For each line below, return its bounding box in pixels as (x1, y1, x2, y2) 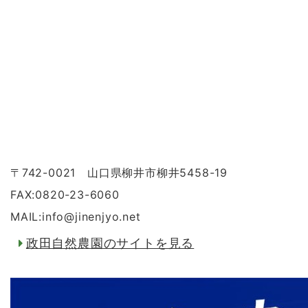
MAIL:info (10, 210, 65, 223)
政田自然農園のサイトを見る (25, 235, 195, 250)
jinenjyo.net (75, 210, 141, 223)
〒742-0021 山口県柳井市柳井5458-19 (10, 166, 228, 179)
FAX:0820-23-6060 (10, 188, 120, 201)
